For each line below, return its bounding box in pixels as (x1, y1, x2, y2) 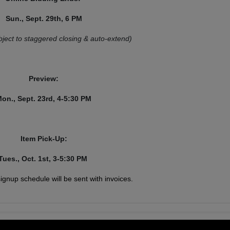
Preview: (29, 74, 59, 83)
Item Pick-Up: (20, 134, 67, 143)
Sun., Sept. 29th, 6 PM (5, 14, 82, 23)
